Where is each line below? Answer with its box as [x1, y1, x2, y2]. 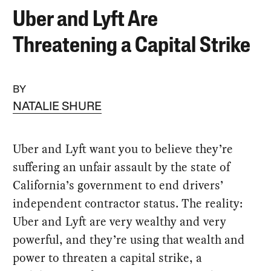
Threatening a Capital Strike [13, 35, 251, 57]
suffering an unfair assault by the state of [13, 158, 230, 175]
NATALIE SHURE [13, 100, 102, 113]
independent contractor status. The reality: [13, 194, 243, 212]
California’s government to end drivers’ [13, 176, 224, 194]
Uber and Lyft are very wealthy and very [13, 212, 227, 230]
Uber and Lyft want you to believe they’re [13, 140, 233, 157]
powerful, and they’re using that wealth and [13, 230, 246, 248]
